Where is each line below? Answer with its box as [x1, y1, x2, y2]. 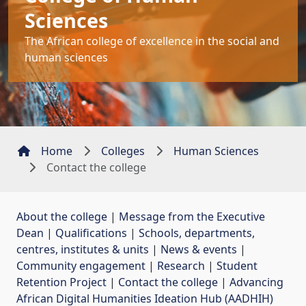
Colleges [101, 143, 145, 158]
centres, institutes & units [16, 241, 149, 257]
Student [217, 258, 258, 273]
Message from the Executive [119, 208, 265, 224]
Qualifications [55, 225, 127, 240]
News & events [161, 241, 237, 257]
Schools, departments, [139, 225, 255, 240]
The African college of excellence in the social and [25, 33, 279, 48]
